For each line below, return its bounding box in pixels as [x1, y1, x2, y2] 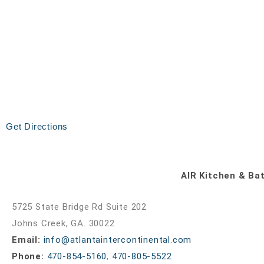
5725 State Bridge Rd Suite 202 [12, 202, 147, 213]
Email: [12, 235, 41, 246]
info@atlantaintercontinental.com [43, 235, 192, 246]
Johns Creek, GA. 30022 [12, 218, 115, 229]
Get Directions [6, 121, 68, 132]
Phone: [12, 251, 44, 262]
